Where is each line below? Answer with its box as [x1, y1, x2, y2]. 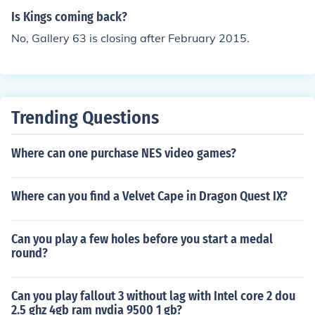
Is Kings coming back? [11, 9, 127, 25]
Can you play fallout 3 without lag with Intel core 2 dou [11, 288, 295, 304]
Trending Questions [11, 107, 159, 129]
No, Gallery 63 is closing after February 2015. [11, 31, 250, 45]
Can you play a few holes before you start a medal [11, 231, 273, 247]
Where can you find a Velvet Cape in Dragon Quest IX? [11, 188, 288, 204]
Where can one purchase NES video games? [11, 146, 236, 161]
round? [11, 245, 48, 261]
